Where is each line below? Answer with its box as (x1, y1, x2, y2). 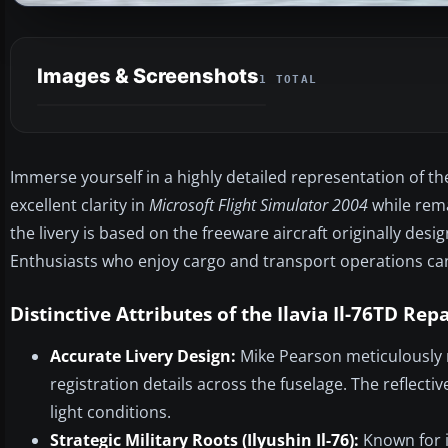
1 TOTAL (259, 72, 318, 86)
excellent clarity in (10, 193, 149, 216)
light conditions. (50, 400, 171, 423)
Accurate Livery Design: (50, 344, 236, 367)
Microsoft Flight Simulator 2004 (149, 193, 368, 216)
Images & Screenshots (37, 63, 259, 88)
